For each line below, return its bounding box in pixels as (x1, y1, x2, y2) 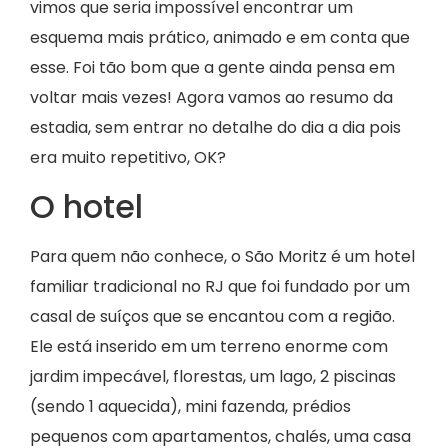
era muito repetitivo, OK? (30, 146, 226, 170)
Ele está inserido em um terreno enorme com (30, 334, 388, 358)
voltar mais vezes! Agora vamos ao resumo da (30, 86, 393, 110)
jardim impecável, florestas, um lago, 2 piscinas (30, 364, 396, 388)
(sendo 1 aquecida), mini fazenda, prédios (30, 394, 351, 418)
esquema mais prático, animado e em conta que (30, 26, 410, 50)
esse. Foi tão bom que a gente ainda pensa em (30, 56, 395, 80)
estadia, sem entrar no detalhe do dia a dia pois (30, 116, 401, 140)
